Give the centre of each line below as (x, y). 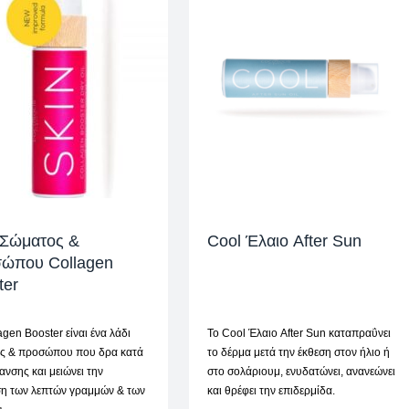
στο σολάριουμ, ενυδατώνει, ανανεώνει (301, 372)
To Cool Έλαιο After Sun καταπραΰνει (299, 334)
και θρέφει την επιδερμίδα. (271, 391)
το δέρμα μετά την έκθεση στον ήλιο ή (298, 353)
